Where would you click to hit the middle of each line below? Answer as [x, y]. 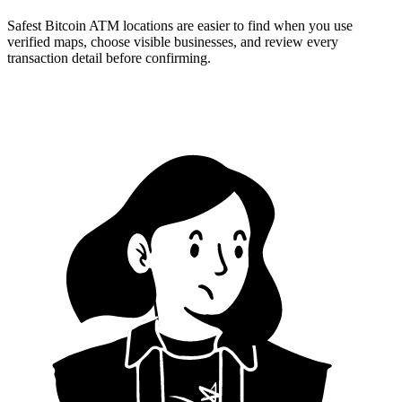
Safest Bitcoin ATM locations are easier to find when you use [180, 25]
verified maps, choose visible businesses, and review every [173, 41]
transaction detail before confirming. [109, 57]
